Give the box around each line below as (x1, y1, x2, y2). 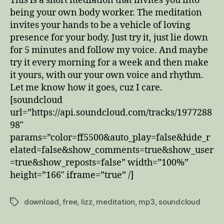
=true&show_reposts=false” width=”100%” (10, 157, 188, 168)
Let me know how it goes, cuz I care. (10, 82, 162, 93)
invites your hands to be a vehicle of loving (10, 19, 190, 31)
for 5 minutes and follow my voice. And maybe (10, 44, 208, 56)
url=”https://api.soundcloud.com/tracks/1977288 (10, 107, 212, 118)
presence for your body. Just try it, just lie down (10, 32, 208, 43)
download (24, 197, 59, 206)
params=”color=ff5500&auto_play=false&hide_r (10, 132, 210, 143)
